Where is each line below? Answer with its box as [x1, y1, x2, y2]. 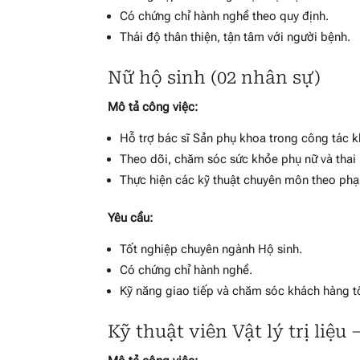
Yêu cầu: [108, 211, 153, 226]
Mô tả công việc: [108, 100, 198, 115]
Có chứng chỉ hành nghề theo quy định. [120, 9, 329, 24]
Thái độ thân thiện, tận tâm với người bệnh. [120, 30, 351, 45]
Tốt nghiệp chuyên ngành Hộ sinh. [120, 242, 303, 257]
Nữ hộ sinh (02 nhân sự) [108, 67, 321, 88]
